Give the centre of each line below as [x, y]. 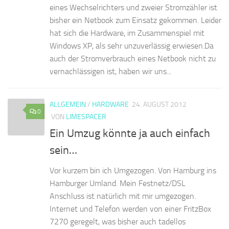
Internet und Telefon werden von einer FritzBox [130, 209]
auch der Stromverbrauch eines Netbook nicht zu [133, 58]
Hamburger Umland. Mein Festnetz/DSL [118, 183]
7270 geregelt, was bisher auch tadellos [118, 221]
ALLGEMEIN [68, 104]
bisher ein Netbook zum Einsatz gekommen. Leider [135, 20]
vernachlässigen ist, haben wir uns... [110, 71]
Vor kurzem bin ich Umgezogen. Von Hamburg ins [133, 170]
